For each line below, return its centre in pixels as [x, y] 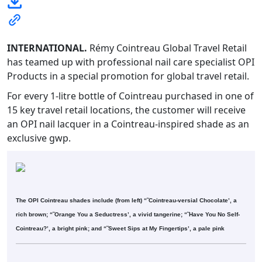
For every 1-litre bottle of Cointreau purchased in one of [130, 96]
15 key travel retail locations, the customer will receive [126, 110]
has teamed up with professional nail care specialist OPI [131, 62]
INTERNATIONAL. [47, 48]
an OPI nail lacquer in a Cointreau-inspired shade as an [128, 124]
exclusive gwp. [39, 138]
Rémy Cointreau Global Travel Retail [167, 48]
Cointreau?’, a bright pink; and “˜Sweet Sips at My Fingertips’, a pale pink [120, 228]
